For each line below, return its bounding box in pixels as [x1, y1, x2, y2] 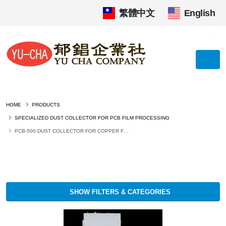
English [184, 8, 215, 18]
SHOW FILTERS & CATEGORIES [68, 188, 171, 196]
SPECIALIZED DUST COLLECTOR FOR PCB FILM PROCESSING [15, 115, 169, 121]
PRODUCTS [32, 102, 60, 107]
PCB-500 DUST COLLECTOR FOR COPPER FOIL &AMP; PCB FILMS [15, 128, 124, 134]
